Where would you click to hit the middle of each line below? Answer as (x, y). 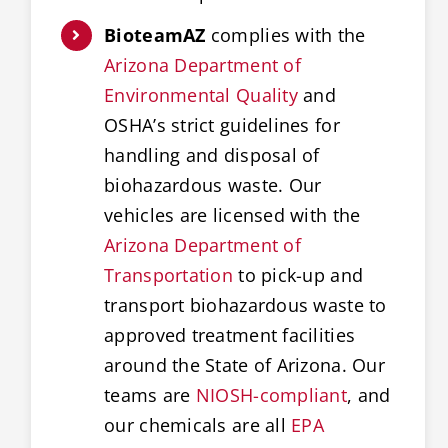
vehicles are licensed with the (232, 215)
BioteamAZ (155, 35)
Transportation (168, 275)
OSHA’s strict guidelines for (222, 125)
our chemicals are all (198, 425)
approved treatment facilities (230, 335)
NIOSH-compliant (271, 395)
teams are (150, 395)
